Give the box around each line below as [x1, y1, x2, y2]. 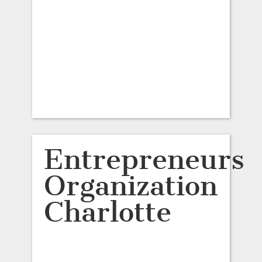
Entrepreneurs [43, 143, 244, 176]
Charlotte [43, 195, 171, 229]
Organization [43, 169, 218, 202]
